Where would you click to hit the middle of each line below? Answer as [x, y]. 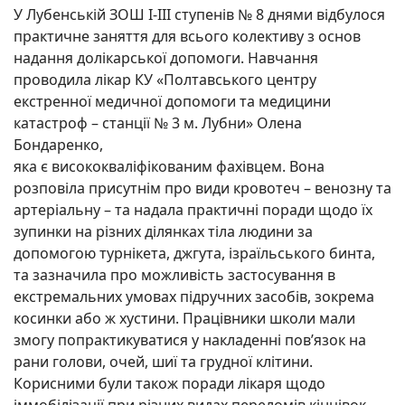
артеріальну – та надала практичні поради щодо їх [193, 210]
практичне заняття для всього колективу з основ [187, 37]
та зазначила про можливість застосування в [174, 275]
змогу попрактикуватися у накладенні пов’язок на [190, 340]
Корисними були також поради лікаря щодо [170, 384]
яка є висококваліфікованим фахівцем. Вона [169, 167]
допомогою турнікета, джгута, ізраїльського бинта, [194, 254]
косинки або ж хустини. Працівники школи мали [184, 319]
